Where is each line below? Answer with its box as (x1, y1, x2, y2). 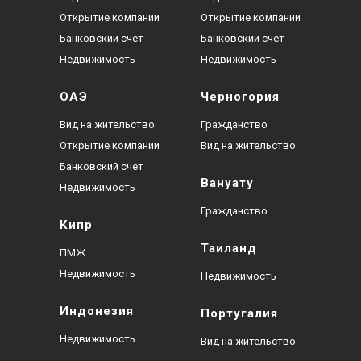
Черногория (201, 89, 280, 104)
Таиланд (201, 240, 257, 255)
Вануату (201, 175, 254, 190)
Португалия (201, 305, 278, 321)
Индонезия (60, 303, 134, 318)
